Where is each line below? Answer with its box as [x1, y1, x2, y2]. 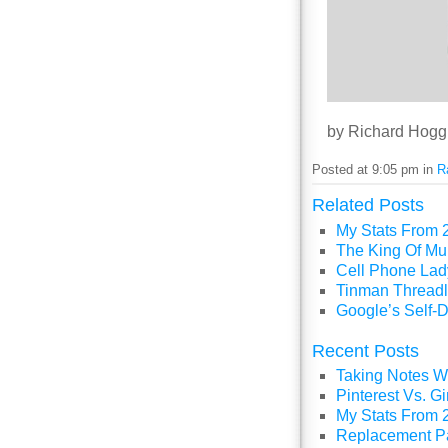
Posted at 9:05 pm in [312, 162, 437, 177]
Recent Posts [312, 340, 419, 361]
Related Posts [312, 195, 424, 216]
